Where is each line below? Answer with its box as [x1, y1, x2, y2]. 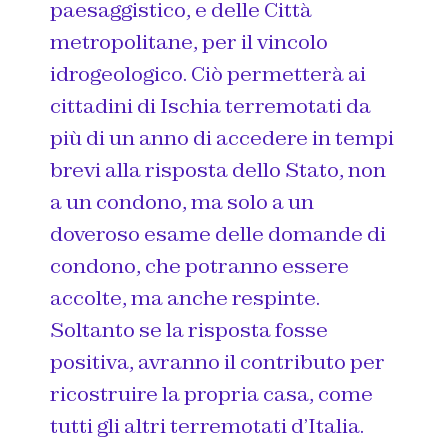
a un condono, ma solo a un [50, 188, 314, 215]
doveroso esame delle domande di [50, 220, 386, 247]
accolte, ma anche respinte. [50, 284, 320, 311]
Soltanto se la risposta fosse [50, 316, 328, 343]
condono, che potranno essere [50, 252, 349, 279]
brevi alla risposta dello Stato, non [50, 156, 386, 183]
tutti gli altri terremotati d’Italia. [50, 412, 364, 439]
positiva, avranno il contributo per [50, 348, 385, 375]
